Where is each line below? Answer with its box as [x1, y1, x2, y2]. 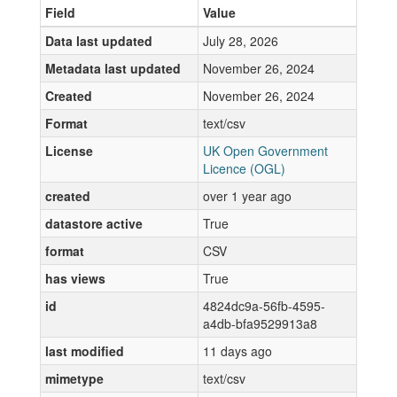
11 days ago [203, 342, 272, 360]
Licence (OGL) [203, 160, 285, 177]
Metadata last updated [45, 59, 181, 77]
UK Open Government [203, 142, 328, 160]
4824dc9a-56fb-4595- [203, 297, 325, 315]
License [45, 142, 93, 160]
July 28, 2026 [203, 32, 278, 50]
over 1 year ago [203, 187, 292, 205]
